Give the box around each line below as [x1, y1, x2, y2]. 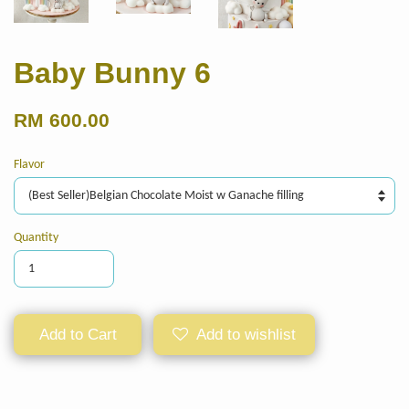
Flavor [14, 157, 45, 172]
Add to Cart [38, 325, 117, 343]
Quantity [14, 230, 58, 245]
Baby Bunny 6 [14, 56, 211, 89]
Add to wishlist [196, 325, 296, 343]
